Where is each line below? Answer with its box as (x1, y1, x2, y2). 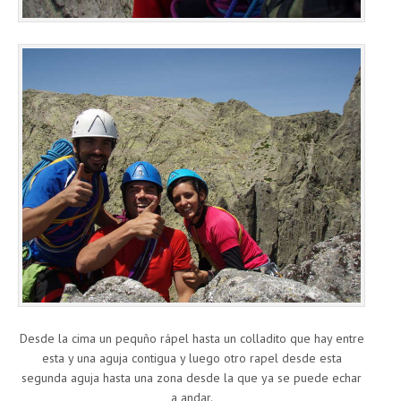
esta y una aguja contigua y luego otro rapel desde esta (41, 349, 342, 366)
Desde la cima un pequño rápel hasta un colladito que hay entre (19, 329, 364, 346)
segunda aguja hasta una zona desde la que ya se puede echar (21, 369, 362, 386)
